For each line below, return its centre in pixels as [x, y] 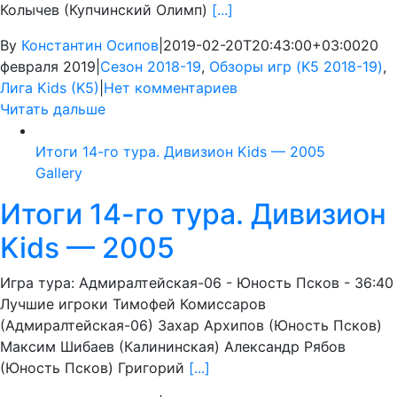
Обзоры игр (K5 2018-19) [296, 67]
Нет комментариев [171, 88]
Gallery [59, 173]
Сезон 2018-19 [151, 67]
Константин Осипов [90, 46]
